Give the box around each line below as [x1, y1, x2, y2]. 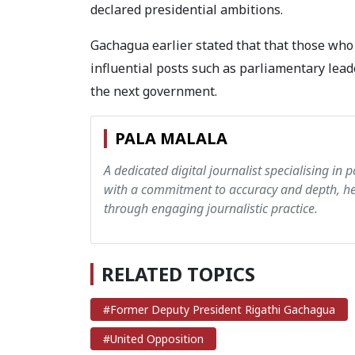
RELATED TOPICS [101, 261, 255, 287]
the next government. [90, 82, 217, 100]
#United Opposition [103, 331, 204, 346]
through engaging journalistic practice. [104, 200, 318, 217]
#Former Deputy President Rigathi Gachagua [103, 302, 335, 317]
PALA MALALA [115, 128, 227, 149]
